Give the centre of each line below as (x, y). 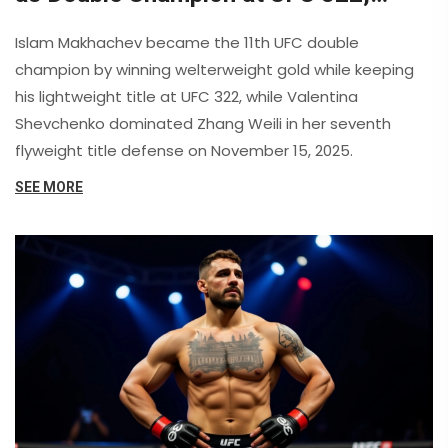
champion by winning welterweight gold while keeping (214, 69)
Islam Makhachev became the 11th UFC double (187, 42)
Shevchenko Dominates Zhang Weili (209, 22)
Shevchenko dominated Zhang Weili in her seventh (203, 123)
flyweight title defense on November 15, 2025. (184, 150)
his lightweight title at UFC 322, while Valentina (186, 96)
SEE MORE (49, 186)
